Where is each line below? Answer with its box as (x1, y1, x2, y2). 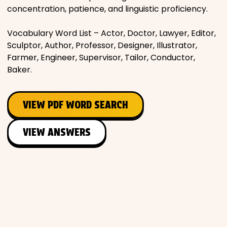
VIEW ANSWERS (23, 126, 91, 138)
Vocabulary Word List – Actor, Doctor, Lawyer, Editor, (7, 27, 216, 39)
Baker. (7, 63, 32, 75)
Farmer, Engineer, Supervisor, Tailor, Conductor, (7, 51, 195, 63)
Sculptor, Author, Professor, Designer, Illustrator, (7, 39, 197, 51)
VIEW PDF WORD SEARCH (23, 98, 128, 111)
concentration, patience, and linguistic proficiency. (7, 3, 208, 15)
